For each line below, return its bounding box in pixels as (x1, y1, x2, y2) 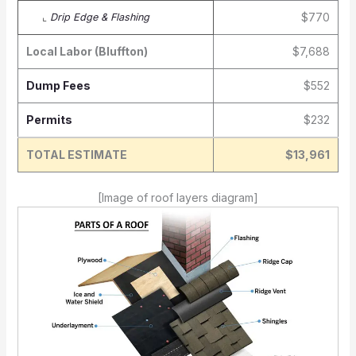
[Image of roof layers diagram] (98, 191, 258, 204)
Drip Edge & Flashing (49, 11, 149, 23)
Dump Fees (25, 79, 91, 92)
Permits (25, 113, 72, 126)
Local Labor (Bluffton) (25, 44, 148, 58)
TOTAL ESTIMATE (25, 148, 127, 161)
